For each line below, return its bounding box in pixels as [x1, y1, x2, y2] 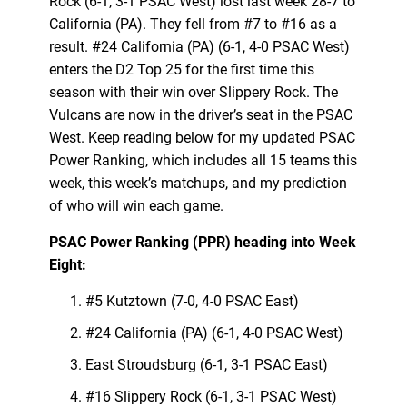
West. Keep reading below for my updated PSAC [48, 128, 355, 146]
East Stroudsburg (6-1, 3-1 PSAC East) [84, 355, 328, 373]
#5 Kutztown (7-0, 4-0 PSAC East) [84, 292, 299, 310]
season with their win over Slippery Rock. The [48, 83, 338, 101]
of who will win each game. [48, 196, 223, 214]
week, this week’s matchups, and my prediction [48, 174, 347, 192]
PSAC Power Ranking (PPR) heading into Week [48, 233, 356, 251]
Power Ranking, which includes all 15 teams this [48, 151, 357, 169]
